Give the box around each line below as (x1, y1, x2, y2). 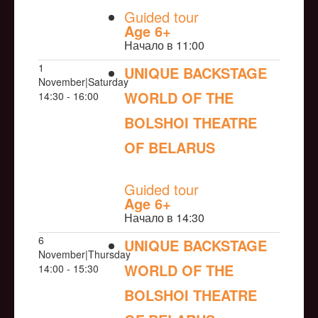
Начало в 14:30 (124, 209, 204, 226)
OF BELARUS (124, 137, 215, 158)
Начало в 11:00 (124, 37, 204, 54)
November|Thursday (38, 247, 131, 262)
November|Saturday (38, 75, 128, 89)
